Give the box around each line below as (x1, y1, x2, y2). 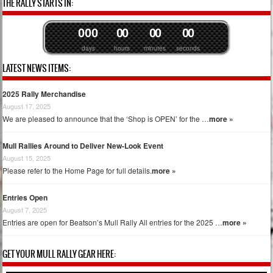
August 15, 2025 (2, 153, 51, 163)
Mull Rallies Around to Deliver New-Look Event (2, 140, 164, 152)
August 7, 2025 (2, 205, 48, 215)
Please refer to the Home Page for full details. (2, 165, 152, 176)
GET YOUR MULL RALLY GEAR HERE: (2, 247, 116, 261)
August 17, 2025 (2, 101, 51, 112)
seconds (175, 44, 200, 53)
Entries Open (2, 192, 48, 204)
